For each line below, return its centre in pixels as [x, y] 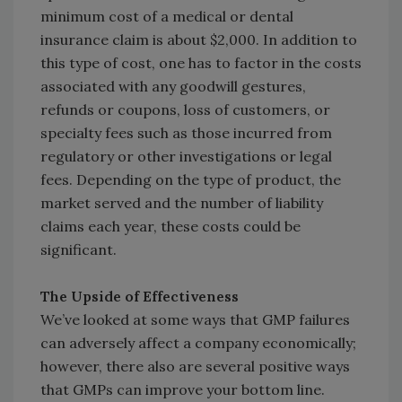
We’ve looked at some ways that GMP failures [195, 320]
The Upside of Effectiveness [140, 297]
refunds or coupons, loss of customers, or [185, 110]
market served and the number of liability [182, 203]
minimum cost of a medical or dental [167, 17]
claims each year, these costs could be [170, 227]
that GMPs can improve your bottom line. [183, 390]
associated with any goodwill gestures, [173, 87]
